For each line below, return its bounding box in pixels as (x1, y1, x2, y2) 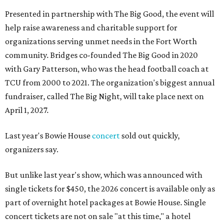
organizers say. (5, 144, 58, 155)
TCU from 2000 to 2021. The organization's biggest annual (5, 78, 215, 88)
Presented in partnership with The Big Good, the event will (5, 9, 214, 19)
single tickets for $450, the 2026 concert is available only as (5, 184, 215, 194)
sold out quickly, (120, 131, 180, 141)
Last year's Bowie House (5, 131, 92, 141)
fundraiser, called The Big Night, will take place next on (5, 91, 204, 102)
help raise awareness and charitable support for (5, 23, 177, 33)
